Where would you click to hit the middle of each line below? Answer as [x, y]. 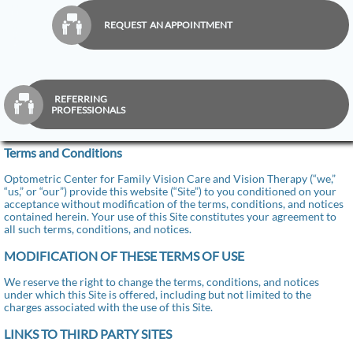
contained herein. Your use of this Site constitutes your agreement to [170, 216]
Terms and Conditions [63, 152]
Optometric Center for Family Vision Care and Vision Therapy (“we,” [170, 178]
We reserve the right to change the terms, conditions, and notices [162, 282]
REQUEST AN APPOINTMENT [167, 24]
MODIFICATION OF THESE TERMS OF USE [124, 256]
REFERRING [80, 98]
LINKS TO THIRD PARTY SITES [88, 334]
